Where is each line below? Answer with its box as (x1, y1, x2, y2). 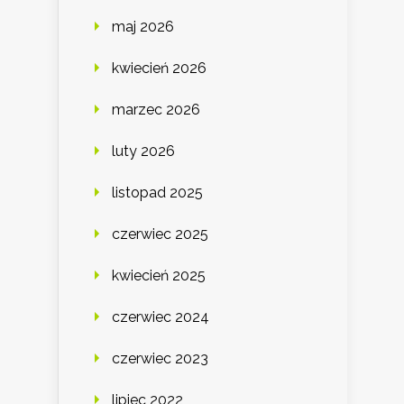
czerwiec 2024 (112, 308, 209, 326)
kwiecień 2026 (112, 59, 207, 77)
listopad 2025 (112, 183, 203, 201)
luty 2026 (112, 142, 175, 160)
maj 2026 (112, 17, 174, 35)
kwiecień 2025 (112, 266, 206, 284)
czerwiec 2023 (112, 349, 208, 367)
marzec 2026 (112, 100, 200, 118)
